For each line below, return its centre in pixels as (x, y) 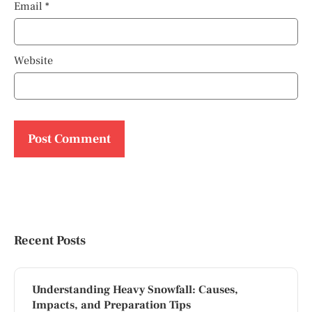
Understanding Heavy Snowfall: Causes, (135, 289)
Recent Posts (50, 240)
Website (33, 60)
